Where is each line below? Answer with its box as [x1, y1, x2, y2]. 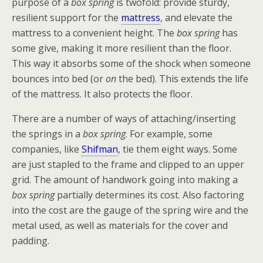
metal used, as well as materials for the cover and [12, 219, 228, 232]
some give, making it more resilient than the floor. [12, 42, 231, 55]
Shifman [82, 143, 118, 156]
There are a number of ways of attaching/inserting [12, 112, 236, 125]
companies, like [12, 143, 82, 156]
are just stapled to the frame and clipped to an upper [12, 158, 244, 171]
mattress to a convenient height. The [12, 26, 177, 39]
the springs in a [12, 127, 83, 140]
